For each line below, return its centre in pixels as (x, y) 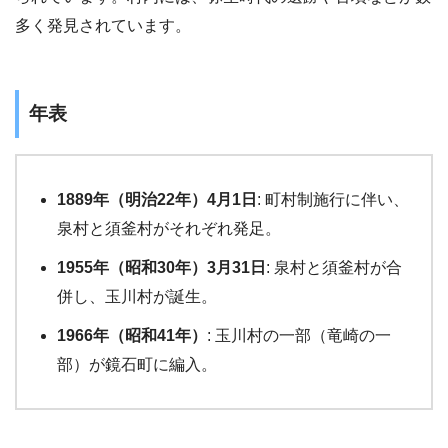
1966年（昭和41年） (132, 336)
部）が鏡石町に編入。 (137, 365)
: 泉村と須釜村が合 (334, 268)
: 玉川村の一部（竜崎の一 (299, 336)
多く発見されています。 (103, 26)
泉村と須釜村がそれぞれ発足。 (169, 229)
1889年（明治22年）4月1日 (157, 200)
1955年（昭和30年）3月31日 (161, 268)
